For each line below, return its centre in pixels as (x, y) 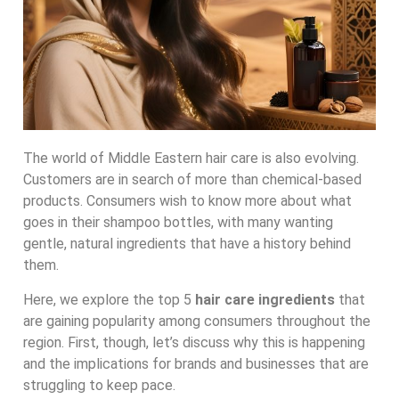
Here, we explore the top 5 (109, 299)
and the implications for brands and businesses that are (196, 363)
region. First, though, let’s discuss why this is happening (194, 342)
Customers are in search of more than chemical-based (192, 180)
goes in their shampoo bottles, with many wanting (178, 223)
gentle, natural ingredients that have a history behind (187, 244)
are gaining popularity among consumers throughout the (197, 321)
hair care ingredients (265, 299)
